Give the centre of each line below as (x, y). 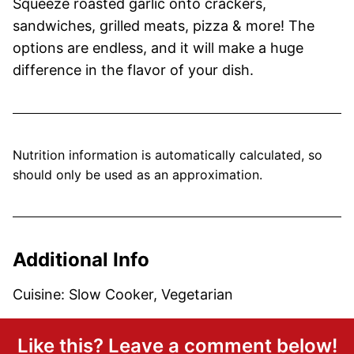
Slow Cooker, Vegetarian (151, 294)
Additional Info (81, 259)
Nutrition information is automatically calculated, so (17, 154)
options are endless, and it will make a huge (158, 47)
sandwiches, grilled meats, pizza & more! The (164, 25)
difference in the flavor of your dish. (133, 70)
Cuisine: (41, 294)
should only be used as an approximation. (137, 174)
